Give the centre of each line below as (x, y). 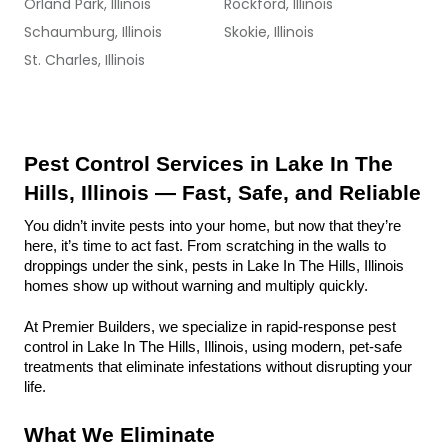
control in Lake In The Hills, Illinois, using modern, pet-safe (213, 347)
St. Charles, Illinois (84, 60)
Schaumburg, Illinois (93, 32)
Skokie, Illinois (269, 32)
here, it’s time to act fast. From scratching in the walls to (205, 246)
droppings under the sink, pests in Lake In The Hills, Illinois (214, 266)
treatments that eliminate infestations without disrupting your (218, 367)
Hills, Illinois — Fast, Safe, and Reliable (222, 193)
